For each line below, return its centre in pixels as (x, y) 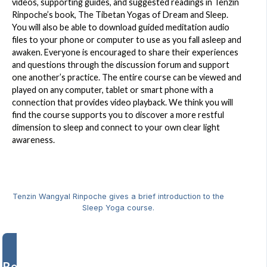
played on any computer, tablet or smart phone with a (113, 90)
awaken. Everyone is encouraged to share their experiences (125, 52)
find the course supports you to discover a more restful (118, 115)
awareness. (33, 140)
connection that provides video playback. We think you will (122, 103)
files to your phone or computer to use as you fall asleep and (127, 40)
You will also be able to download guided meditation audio (121, 27)
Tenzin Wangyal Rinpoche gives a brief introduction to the (118, 197)
